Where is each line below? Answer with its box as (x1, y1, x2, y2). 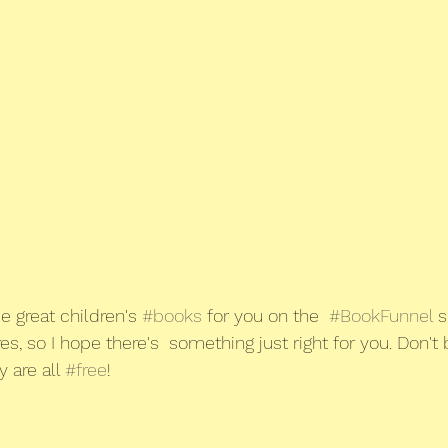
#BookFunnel (329, 304, 433, 326)
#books (142, 304, 202, 326)
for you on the (202, 304, 329, 326)
